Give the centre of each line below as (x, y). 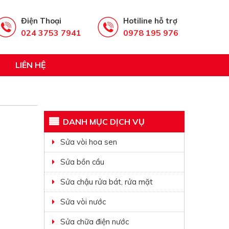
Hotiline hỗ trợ (150, 21)
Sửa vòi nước (83, 202)
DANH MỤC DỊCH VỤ (104, 122)
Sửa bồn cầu (83, 162)
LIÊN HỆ (31, 65)
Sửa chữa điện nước (95, 222)
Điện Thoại (41, 21)
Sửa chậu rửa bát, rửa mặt (107, 182)
